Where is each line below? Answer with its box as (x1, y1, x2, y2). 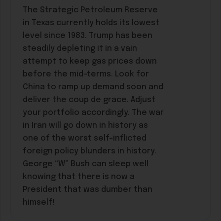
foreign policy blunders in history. (23, 147, 156, 156)
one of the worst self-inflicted (23, 134, 147, 143)
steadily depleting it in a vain (23, 44, 137, 53)
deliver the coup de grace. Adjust (23, 96, 155, 105)
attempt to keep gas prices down (23, 57, 157, 66)
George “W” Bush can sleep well (23, 160, 148, 169)
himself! (23, 198, 55, 207)
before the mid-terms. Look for (23, 70, 149, 79)
